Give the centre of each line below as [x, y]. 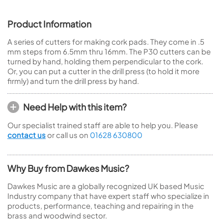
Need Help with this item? [75, 107]
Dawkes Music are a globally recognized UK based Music [106, 186]
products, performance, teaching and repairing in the [100, 206]
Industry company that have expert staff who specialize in [108, 196]
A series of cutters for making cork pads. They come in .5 [106, 41]
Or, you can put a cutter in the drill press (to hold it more [103, 71]
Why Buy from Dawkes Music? [68, 168]
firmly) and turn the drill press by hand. [73, 81]
